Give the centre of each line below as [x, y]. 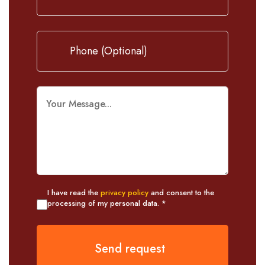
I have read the [74, 192]
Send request [130, 248]
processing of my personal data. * [107, 203]
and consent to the [181, 192]
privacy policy [125, 192]
